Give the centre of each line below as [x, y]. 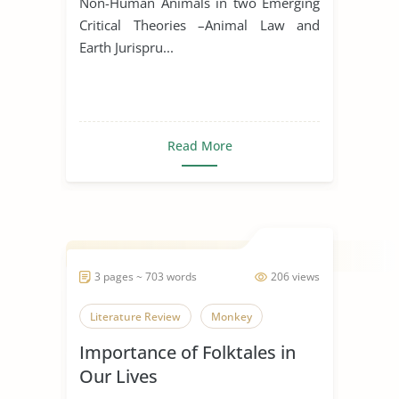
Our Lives [118, 376]
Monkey [232, 316]
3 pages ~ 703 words [146, 276]
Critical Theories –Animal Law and [199, 24]
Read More [199, 145]
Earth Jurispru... [126, 47]
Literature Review [135, 316]
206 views [295, 276]
